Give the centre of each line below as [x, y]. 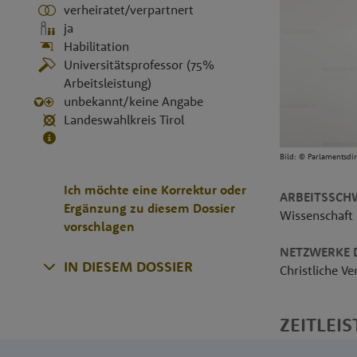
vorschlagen [100, 227]
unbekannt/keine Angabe [134, 102]
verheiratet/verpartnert [129, 10]
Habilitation [97, 47]
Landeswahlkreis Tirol [124, 120]
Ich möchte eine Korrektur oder [155, 190]
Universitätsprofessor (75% [139, 65]
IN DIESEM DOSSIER [129, 267]
